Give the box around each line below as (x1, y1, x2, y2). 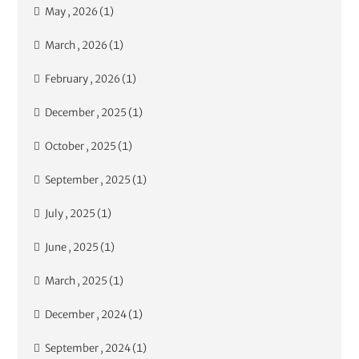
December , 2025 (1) (40, 106, 143, 120)
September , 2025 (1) (40, 173, 147, 188)
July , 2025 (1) (40, 207, 112, 221)
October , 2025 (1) (40, 139, 133, 154)
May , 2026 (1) (40, 5, 115, 19)
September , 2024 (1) (40, 341, 147, 356)
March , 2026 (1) (40, 38, 124, 53)
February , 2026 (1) (40, 72, 137, 87)
